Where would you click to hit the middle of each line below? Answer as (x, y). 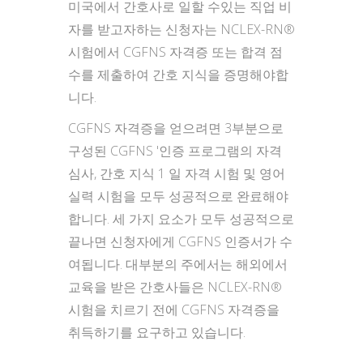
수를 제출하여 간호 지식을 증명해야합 (178, 75)
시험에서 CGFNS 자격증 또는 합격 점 (175, 52)
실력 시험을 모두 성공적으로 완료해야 (178, 196)
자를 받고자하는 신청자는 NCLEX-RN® (181, 29)
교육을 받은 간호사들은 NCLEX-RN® (175, 287)
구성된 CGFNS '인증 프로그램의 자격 (175, 151)
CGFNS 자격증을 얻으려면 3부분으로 (176, 128)
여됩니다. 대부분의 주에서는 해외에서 (178, 264)
